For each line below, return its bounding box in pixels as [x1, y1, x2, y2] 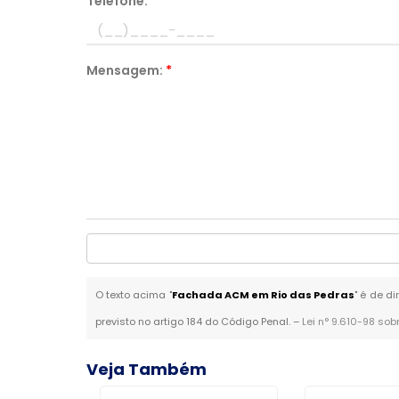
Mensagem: [86, 61, 167, 79]
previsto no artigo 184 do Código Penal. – [95, 314, 303, 329]
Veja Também [86, 358, 208, 380]
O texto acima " [95, 288, 172, 302]
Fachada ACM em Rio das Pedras [171, 288, 355, 302]
